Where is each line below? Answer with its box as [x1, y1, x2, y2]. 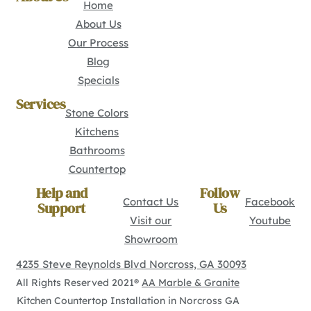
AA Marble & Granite [142, 276, 239, 289]
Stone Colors [65, 106, 128, 119]
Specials [77, 74, 119, 87]
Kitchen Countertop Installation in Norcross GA [16, 294, 239, 307]
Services [16, 94, 65, 114]
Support [37, 199, 85, 218]
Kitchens [75, 125, 119, 138]
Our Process [68, 36, 128, 49]
